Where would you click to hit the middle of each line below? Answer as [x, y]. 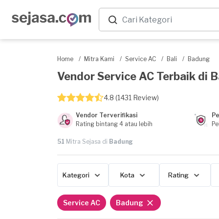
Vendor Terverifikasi [107, 115]
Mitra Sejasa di [87, 142]
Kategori [76, 175]
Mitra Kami [99, 59]
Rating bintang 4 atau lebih [114, 124]
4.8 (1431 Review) [131, 98]
